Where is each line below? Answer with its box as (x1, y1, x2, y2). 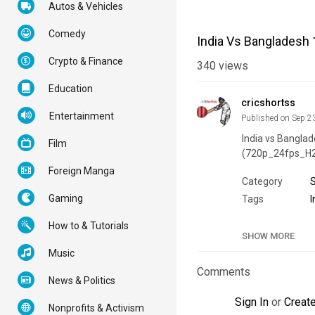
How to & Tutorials (49, 220, 129, 231)
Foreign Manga (49, 165, 115, 176)
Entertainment (49, 110, 114, 122)
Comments (197, 265, 250, 279)
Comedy (49, 28, 86, 39)
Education (49, 83, 93, 94)
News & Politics (49, 275, 115, 286)
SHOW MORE (242, 231, 295, 242)
